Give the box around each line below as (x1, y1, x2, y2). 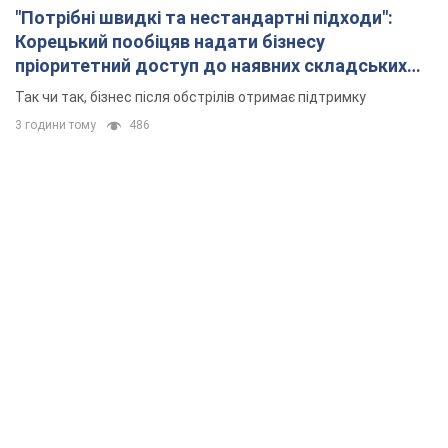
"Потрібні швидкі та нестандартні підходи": (15, 7, 393, 29)
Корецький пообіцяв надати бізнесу (15, 31, 325, 53)
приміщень (15, 79, 109, 101)
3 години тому (15, 118, 96, 133)
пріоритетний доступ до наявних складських (15, 55, 407, 77)
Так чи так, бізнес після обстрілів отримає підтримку (15, 89, 366, 106)
